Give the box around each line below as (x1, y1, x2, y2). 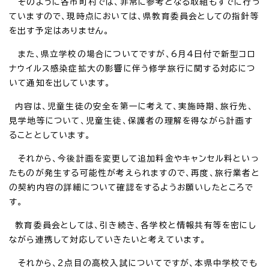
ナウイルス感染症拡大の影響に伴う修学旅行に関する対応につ (9, 64, 256, 73)
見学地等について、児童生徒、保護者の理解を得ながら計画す (9, 116, 253, 125)
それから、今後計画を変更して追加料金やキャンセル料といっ (9, 154, 259, 163)
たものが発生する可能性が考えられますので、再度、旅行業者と (9, 168, 260, 177)
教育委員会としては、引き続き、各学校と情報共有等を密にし (9, 220, 256, 229)
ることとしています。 (9, 130, 91, 139)
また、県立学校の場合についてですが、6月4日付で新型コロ (9, 49, 256, 58)
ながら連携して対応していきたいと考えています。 (9, 235, 207, 244)
